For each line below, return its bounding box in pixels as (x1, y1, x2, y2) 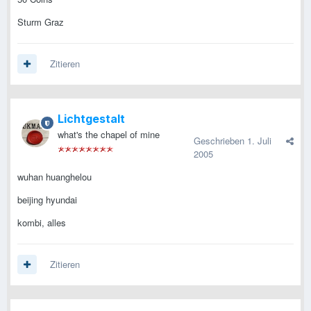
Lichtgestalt (58, 112, 125, 126)
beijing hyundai (17, 193, 77, 207)
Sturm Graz (17, 15, 64, 29)
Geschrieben (194, 134, 247, 148)
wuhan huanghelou (17, 170, 92, 184)
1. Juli (247, 134, 271, 148)
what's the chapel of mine (58, 128, 160, 142)
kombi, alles (17, 216, 66, 230)
